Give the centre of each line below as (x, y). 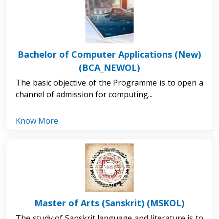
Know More (37, 120)
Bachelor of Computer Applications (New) (109, 54)
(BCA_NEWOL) (109, 67)
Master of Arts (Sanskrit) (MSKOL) (109, 203)
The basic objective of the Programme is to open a (109, 82)
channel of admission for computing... (84, 94)
